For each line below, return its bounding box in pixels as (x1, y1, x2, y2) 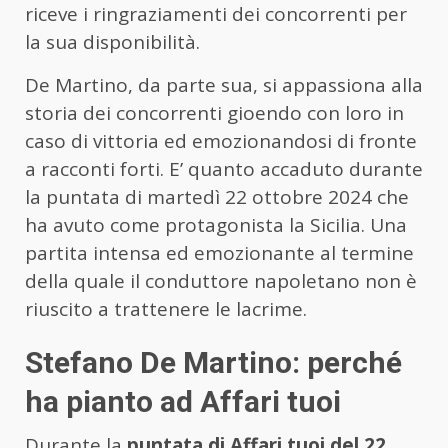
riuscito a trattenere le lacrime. (25, 295, 307, 322)
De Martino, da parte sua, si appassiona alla (25, 71, 423, 98)
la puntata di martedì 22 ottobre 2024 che (25, 183, 409, 210)
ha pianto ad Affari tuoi (25, 383, 341, 419)
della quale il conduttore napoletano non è (25, 267, 417, 294)
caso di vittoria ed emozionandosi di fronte (25, 127, 417, 154)
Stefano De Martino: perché (25, 344, 402, 380)
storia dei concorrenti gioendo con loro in (25, 99, 404, 126)
